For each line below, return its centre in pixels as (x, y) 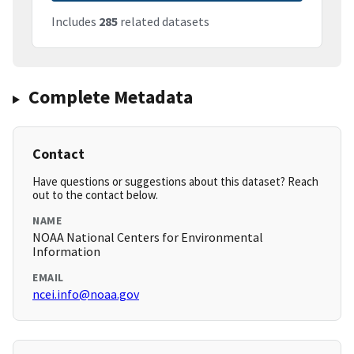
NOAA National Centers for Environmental (148, 237)
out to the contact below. (95, 195)
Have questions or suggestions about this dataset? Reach (175, 182)
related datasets (164, 22)
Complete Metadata (110, 97)
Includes (75, 22)
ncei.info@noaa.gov (86, 294)
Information (66, 252)
